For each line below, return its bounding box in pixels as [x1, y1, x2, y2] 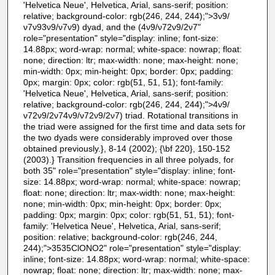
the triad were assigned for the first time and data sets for [23, 121, 246, 131]
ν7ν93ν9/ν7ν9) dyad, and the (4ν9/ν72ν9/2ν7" [23, 21, 201, 32]
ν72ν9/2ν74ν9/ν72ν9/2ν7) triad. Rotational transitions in [23, 110, 238, 120]
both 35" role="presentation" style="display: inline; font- [23, 165, 236, 176]
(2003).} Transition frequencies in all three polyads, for [23, 154, 234, 165]
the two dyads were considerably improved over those [23, 132, 233, 142]
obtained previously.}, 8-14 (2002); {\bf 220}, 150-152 [23, 143, 230, 153]
